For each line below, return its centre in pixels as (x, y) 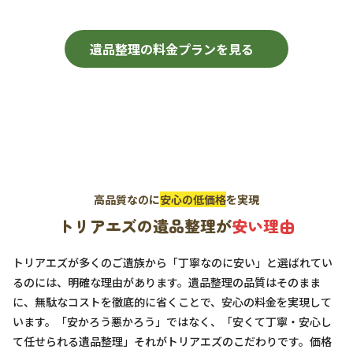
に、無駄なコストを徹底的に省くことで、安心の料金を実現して (172, 302)
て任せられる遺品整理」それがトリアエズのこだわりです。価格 (172, 342)
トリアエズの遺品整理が (145, 226)
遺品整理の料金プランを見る (172, 49)
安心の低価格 (193, 200)
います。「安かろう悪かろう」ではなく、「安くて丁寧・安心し (172, 322)
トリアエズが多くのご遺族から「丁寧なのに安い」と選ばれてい (173, 263)
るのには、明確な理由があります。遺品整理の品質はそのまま (167, 282)
